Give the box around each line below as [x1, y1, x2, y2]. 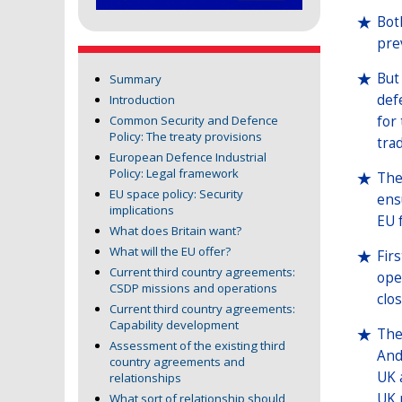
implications [109, 202, 174, 219]
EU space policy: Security [109, 186, 243, 203]
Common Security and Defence [109, 112, 278, 129]
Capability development [109, 317, 241, 334]
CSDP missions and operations [109, 280, 277, 297]
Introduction [109, 92, 175, 109]
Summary [109, 71, 162, 88]
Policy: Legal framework [109, 165, 241, 182]
